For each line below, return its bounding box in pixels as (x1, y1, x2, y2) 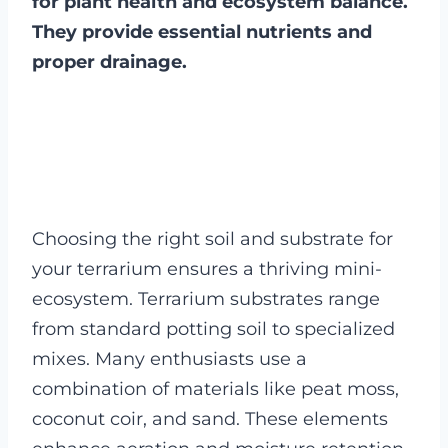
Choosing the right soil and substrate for (32, 227, 393, 250)
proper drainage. (32, 50, 187, 73)
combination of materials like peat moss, (32, 377, 399, 400)
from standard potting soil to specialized (32, 317, 395, 340)
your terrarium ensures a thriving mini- (32, 257, 382, 280)
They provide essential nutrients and (32, 20, 372, 43)
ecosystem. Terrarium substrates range (32, 287, 380, 310)
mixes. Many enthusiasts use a (32, 347, 307, 370)
